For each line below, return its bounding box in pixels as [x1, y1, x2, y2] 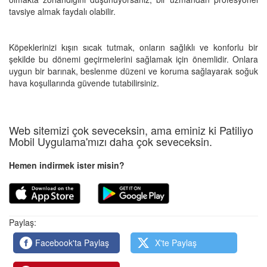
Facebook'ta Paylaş [35, 236, 110, 249]
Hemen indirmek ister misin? [9, 159, 125, 171]
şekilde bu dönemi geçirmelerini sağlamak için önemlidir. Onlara [9, 52, 258, 65]
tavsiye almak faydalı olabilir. [9, 5, 116, 17]
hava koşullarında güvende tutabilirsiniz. [9, 76, 159, 89]
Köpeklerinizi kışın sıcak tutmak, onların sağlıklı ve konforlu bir [9, 41, 258, 53]
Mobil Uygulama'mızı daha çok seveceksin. [9, 133, 212, 149]
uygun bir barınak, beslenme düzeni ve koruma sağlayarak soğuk [9, 64, 258, 77]
